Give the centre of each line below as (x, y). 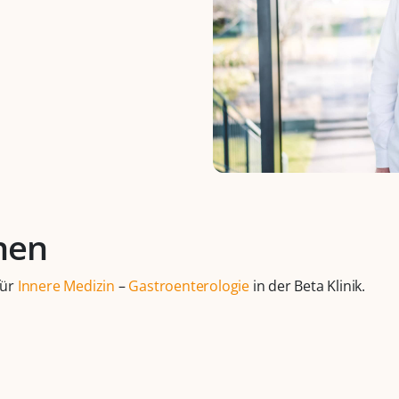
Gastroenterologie (189, 286)
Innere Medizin (66, 286)
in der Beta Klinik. (308, 286)
